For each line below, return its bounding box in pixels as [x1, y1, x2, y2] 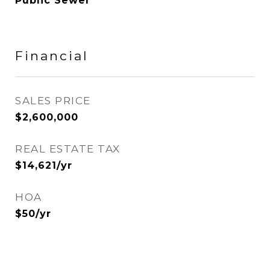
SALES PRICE [15, 95, 91, 107]
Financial [15, 48, 89, 63]
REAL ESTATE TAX [15, 143, 121, 155]
